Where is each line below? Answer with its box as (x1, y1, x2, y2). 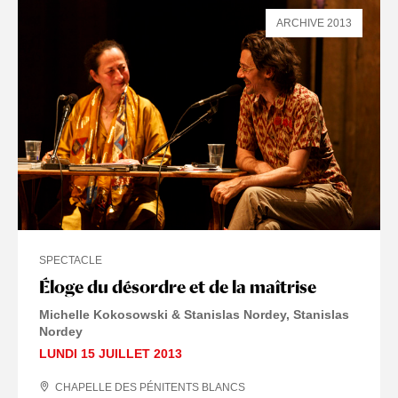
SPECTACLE (39, 253, 102, 267)
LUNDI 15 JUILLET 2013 (39, 346, 182, 361)
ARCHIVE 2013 (276, 16, 352, 29)
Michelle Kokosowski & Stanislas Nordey (39, 306, 286, 322)
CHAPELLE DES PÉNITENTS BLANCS (55, 380, 245, 394)
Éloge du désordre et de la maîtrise (39, 275, 316, 298)
